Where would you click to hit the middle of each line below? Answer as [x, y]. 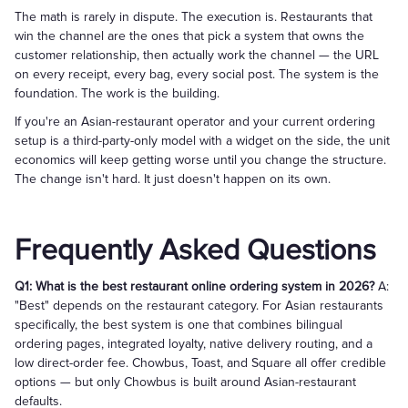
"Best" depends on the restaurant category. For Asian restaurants [199, 306]
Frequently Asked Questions [195, 251]
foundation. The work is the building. [117, 93]
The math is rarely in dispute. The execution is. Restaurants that [194, 17]
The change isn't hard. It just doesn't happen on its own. [173, 179]
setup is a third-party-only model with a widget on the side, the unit [202, 141]
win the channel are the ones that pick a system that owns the [189, 36]
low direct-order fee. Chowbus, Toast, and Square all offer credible [200, 363]
